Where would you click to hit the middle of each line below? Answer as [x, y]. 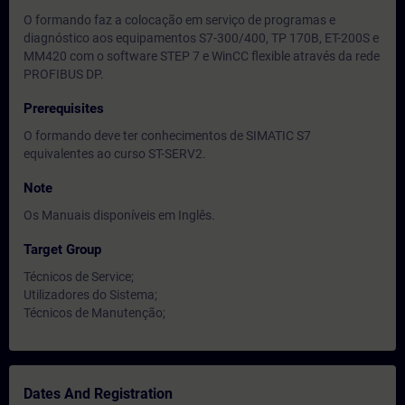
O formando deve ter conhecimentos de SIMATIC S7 [167, 136]
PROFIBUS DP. [64, 74]
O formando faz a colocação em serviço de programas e [179, 20]
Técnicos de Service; [79, 277]
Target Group [62, 250]
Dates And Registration [98, 394]
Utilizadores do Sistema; [90, 295]
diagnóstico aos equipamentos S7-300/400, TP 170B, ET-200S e [201, 38]
